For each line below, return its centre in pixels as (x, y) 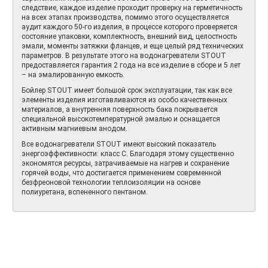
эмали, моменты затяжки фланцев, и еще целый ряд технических (133, 46)
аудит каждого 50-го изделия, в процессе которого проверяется (130, 27)
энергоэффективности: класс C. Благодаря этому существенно (128, 153)
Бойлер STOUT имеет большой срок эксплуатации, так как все (127, 90)
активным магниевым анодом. (74, 128)
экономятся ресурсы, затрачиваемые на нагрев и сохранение (125, 163)
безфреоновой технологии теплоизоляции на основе (111, 182)
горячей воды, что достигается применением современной (121, 173)
